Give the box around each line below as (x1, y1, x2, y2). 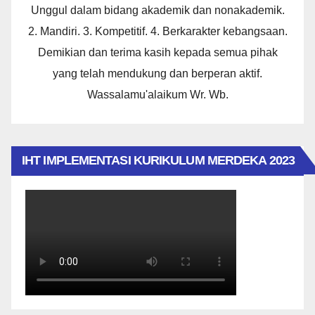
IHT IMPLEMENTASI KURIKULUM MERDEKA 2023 (22, 153, 295, 167)
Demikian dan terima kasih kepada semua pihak (37, 46, 278, 58)
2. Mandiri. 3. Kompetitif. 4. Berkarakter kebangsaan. (27, 25, 288, 37)
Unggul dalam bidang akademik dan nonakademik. (30, 4, 285, 16)
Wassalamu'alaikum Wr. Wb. (86, 89, 229, 101)
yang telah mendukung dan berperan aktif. (53, 67, 262, 79)
